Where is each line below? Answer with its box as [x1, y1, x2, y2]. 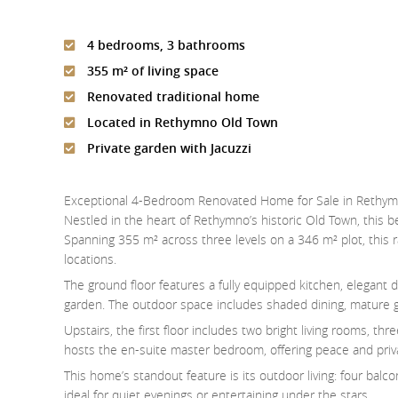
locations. [64, 251, 116, 268]
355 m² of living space [84, 62, 219, 80]
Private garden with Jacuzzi [84, 139, 251, 157]
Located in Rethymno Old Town [84, 114, 278, 131]
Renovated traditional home [84, 88, 259, 106]
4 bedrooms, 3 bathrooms [84, 36, 245, 54]
